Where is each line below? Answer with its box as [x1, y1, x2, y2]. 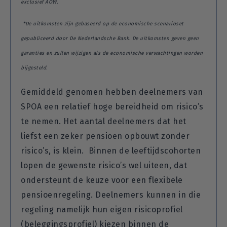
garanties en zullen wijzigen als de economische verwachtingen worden [21, 50, 203, 57]
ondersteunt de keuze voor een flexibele [21, 175, 183, 185]
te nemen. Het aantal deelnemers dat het [21, 116, 186, 126]
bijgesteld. [21, 65, 48, 71]
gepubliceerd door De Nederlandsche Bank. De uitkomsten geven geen [21, 35, 199, 42]
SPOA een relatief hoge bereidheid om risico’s [21, 101, 204, 111]
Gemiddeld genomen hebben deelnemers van [21, 87, 203, 97]
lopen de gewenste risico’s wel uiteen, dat [21, 160, 187, 170]
